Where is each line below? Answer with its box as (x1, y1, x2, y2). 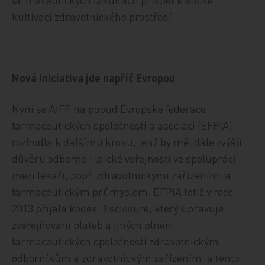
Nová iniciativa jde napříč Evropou (12, 71, 176, 85)
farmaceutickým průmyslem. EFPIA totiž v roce (12, 185, 234, 198)
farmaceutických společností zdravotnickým (12, 234, 219, 248)
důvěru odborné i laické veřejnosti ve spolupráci (12, 151, 237, 165)
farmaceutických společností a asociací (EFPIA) (12, 118, 233, 132)
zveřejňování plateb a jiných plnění (12, 218, 175, 231)
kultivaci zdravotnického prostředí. (12, 9, 175, 23)
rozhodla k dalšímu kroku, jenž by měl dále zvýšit (12, 135, 243, 148)
